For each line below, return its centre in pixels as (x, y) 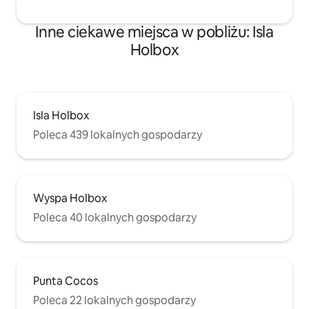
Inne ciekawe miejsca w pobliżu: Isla (154, 32)
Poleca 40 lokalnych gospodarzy (115, 218)
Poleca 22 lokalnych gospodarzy (114, 300)
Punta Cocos (66, 281)
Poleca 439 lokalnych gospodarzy (118, 135)
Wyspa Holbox (70, 198)
